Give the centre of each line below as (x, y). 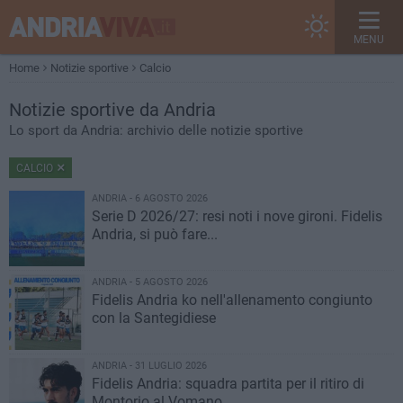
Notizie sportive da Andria (112, 110)
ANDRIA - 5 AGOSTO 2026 (150, 282)
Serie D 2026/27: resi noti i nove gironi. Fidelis (237, 216)
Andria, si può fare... (155, 234)
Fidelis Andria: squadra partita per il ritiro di (228, 384)
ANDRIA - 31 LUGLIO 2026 (149, 366)
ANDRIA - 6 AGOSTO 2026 (150, 198)
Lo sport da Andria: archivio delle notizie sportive (156, 130)
